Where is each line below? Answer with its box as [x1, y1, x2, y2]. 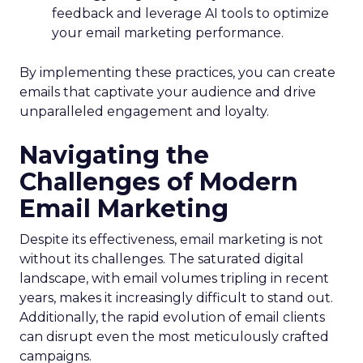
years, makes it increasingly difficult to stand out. [19, 290, 333, 305]
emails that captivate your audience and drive [19, 84, 316, 100]
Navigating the [19, 140, 209, 170]
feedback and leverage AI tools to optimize [52, 6, 329, 21]
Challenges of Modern [19, 167, 298, 197]
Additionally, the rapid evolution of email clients [19, 310, 325, 325]
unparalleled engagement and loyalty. [19, 104, 269, 119]
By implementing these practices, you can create [19, 65, 335, 80]
